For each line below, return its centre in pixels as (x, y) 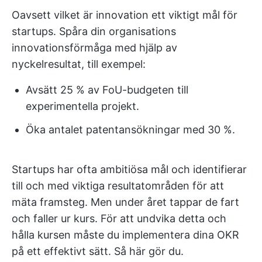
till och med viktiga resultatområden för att (118, 186)
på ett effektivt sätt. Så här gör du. (98, 251)
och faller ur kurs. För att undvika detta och (119, 218)
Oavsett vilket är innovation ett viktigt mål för (125, 15)
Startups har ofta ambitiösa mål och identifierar (129, 169)
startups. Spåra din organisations (94, 31)
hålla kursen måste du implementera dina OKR (125, 235)
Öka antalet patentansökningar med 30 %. (130, 130)
